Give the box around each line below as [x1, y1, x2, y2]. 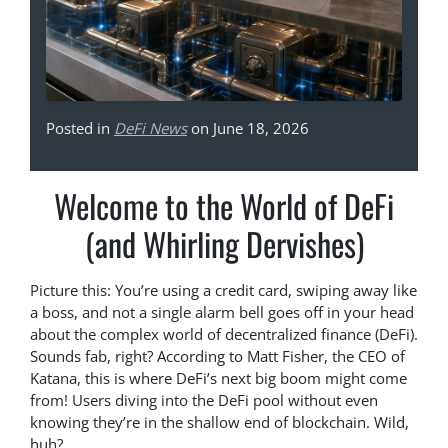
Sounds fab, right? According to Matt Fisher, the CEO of [30, 346, 405, 367]
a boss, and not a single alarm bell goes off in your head [30, 302, 414, 323]
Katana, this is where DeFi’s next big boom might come [30, 368, 407, 389]
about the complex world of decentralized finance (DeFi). [30, 324, 418, 345]
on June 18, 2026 [187, 118, 309, 139]
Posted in [46, 118, 114, 139]
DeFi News [114, 118, 187, 139]
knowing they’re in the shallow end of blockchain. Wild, [30, 412, 409, 433]
